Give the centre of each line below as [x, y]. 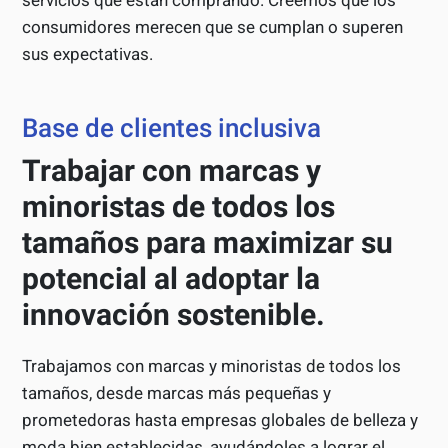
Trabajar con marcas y [172, 171]
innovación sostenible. [174, 315]
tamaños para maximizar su [208, 243]
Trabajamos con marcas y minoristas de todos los [212, 366]
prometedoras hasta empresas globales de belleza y [220, 420]
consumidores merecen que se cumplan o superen [213, 27]
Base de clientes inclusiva [172, 128]
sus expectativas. [88, 54]
